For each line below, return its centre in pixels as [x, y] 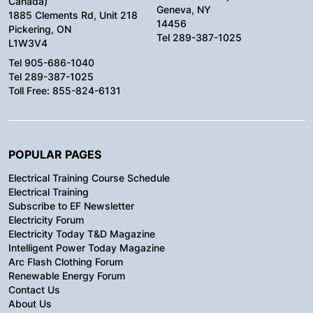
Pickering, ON [40, 29]
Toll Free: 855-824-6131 [65, 90]
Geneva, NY [184, 9]
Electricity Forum [46, 219]
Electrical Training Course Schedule [89, 177]
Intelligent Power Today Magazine [87, 247]
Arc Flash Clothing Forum [66, 261]
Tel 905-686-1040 [51, 62]
